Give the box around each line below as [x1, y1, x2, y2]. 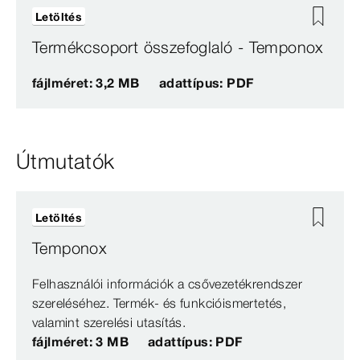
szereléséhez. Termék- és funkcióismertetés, [32, 295, 287, 312]
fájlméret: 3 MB [32, 333, 129, 350]
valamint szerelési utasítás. [32, 314, 186, 331]
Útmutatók [16, 149, 115, 175]
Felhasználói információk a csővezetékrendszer [32, 276, 302, 292]
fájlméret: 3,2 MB [32, 75, 140, 92]
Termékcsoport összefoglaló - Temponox [32, 37, 324, 58]
